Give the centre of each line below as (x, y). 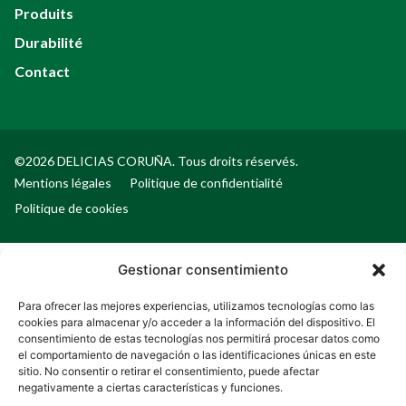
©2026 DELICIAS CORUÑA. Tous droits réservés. (156, 161)
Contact (42, 72)
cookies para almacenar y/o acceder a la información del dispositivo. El (197, 322)
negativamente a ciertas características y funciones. (150, 387)
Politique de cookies (72, 208)
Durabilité (48, 43)
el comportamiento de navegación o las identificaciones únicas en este (197, 355)
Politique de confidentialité (206, 183)
